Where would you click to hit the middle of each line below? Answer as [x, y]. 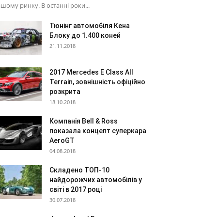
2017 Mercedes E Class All [91, 72]
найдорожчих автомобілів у [96, 180]
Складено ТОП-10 [79, 170]
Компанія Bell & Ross [84, 121]
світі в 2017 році [76, 189]
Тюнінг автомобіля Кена [90, 26]
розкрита [65, 92]
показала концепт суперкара [98, 131]
